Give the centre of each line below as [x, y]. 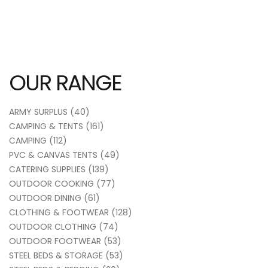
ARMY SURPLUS [38, 112]
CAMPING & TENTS [46, 126]
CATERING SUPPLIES [47, 169]
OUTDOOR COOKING [51, 184]
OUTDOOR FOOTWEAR [55, 241]
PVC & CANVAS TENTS [53, 155]
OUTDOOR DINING [45, 198]
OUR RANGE [65, 83]
